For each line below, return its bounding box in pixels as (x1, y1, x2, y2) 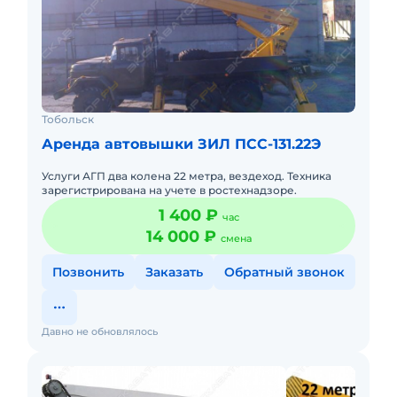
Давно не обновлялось (42, 325, 158, 338)
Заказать (145, 264, 203, 280)
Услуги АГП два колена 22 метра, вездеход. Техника (42, 169, 331, 183)
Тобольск (42, 113, 94, 126)
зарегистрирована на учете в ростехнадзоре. (42, 183, 297, 197)
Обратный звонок (224, 264, 345, 280)
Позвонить (52, 264, 124, 280)
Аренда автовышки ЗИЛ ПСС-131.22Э (42, 136, 321, 152)
